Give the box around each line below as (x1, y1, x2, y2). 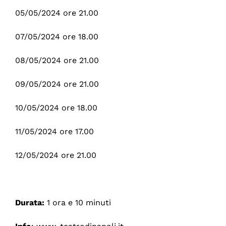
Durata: (15, 197, 44, 207)
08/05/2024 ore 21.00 (15, 55, 99, 65)
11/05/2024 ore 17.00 (15, 126, 94, 136)
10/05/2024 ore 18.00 (15, 102, 97, 112)
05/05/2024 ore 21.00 (15, 8, 98, 18)
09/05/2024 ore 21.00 (15, 79, 99, 89)
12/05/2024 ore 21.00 (15, 150, 96, 160)
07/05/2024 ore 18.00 (15, 31, 98, 41)
